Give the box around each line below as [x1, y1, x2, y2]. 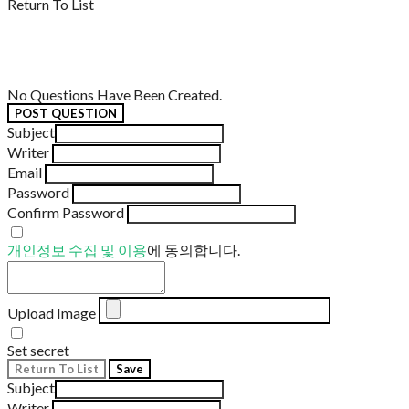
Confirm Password [7, 204, 124, 222]
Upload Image [7, 304, 96, 322]
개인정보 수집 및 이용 [7, 241, 147, 259]
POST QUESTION [15, 106, 117, 121]
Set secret [7, 341, 69, 360]
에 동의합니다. [147, 241, 240, 259]
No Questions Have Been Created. [7, 86, 222, 104]
